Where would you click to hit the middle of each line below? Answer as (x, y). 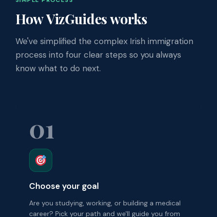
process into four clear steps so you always (98, 54)
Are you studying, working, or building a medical (105, 203)
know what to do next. (58, 68)
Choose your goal (64, 186)
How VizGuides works (81, 18)
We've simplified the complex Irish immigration (104, 41)
